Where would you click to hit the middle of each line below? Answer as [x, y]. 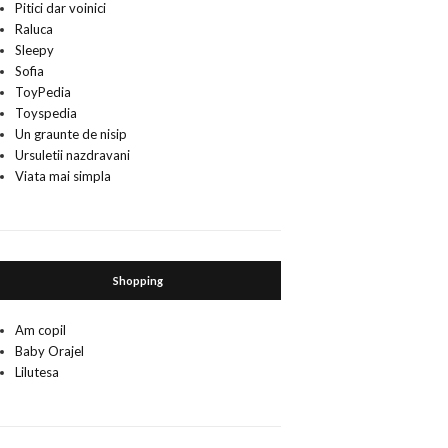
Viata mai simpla [63, 176]
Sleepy [35, 50]
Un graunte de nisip [71, 134]
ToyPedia [43, 92]
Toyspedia [46, 113]
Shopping [138, 280]
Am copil [41, 330]
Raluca [34, 29]
